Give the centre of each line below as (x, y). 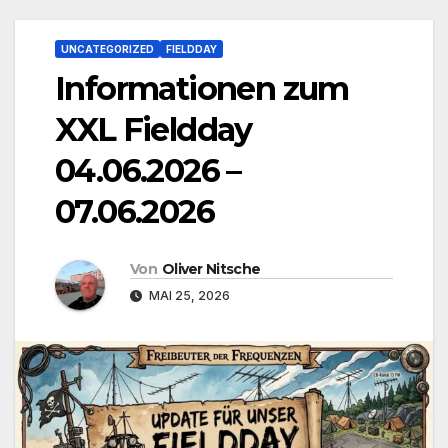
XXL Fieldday (153, 129)
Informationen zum (202, 88)
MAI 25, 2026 (188, 295)
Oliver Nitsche (211, 268)
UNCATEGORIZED (107, 48)
